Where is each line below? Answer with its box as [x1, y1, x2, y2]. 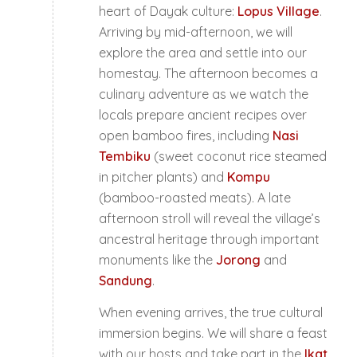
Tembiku [98, 148, 151, 165]
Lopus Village [237, 3, 320, 20]
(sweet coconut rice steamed [150, 148, 327, 165]
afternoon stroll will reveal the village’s [98, 210, 320, 227]
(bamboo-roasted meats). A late [98, 190, 291, 206]
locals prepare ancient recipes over [98, 107, 307, 124]
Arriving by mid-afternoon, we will [98, 24, 292, 41]
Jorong [215, 252, 261, 269]
